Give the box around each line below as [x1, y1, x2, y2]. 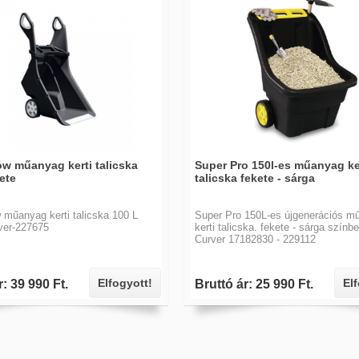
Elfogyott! [98, 276, 152, 289]
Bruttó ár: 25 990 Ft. [195, 277, 313, 291]
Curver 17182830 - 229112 [195, 233, 316, 245]
